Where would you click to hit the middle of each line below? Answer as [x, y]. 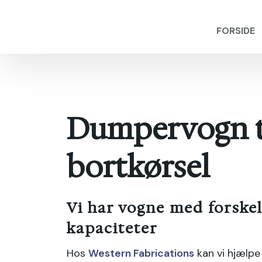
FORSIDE [235, 30]
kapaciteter [113, 228]
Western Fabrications [142, 253]
